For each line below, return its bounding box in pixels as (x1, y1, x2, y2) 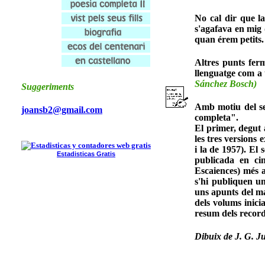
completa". (195, 112, 238, 123)
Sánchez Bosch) (195, 78, 257, 89)
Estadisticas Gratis (57, 150, 115, 157)
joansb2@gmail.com (21, 105, 102, 115)
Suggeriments (21, 81, 74, 92)
